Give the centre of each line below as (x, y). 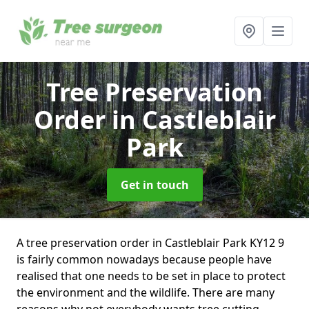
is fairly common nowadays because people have (144, 259)
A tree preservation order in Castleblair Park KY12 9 (150, 243)
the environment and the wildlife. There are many (146, 292)
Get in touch (154, 185)
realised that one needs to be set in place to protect (151, 276)
